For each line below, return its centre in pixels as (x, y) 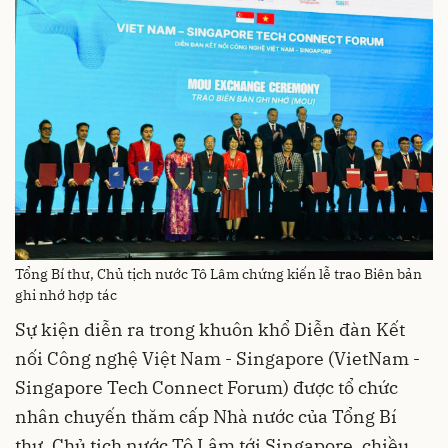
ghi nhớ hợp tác (66, 294)
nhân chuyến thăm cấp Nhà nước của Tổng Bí (206, 416)
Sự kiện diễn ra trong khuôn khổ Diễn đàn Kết (210, 329)
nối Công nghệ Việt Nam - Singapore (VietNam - (217, 358)
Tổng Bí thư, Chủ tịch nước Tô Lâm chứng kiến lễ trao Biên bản (218, 273)
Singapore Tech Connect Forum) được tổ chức (206, 387)
